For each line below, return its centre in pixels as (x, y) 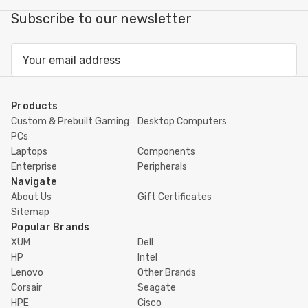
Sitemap (30, 212)
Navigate (34, 182)
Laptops (29, 152)
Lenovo (27, 273)
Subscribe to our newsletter (101, 19)
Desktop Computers (182, 122)
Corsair (26, 288)
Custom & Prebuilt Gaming (70, 122)
